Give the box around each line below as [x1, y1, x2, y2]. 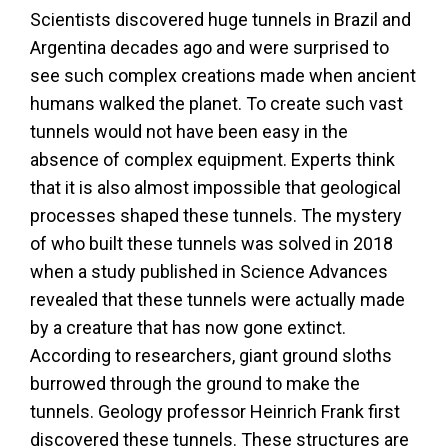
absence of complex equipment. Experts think [30, 149, 395, 170]
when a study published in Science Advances [30, 261, 388, 282]
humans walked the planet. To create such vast [30, 93, 403, 114]
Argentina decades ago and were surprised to [30, 37, 389, 58]
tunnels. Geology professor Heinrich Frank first [30, 401, 400, 422]
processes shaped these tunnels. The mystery [30, 205, 402, 226]
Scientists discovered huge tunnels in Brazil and [30, 9, 411, 30]
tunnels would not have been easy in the [30, 121, 348, 142]
